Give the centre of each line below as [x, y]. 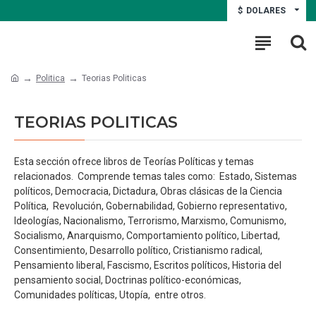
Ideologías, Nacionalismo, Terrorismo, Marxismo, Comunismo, [150, 221]
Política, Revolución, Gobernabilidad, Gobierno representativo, [151, 206]
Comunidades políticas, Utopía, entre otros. [110, 295]
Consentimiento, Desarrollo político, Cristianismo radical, [138, 250]
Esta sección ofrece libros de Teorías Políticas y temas [134, 162]
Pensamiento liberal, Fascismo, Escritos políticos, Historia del [148, 265]
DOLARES [266, 11]
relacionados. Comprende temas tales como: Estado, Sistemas [156, 176]
